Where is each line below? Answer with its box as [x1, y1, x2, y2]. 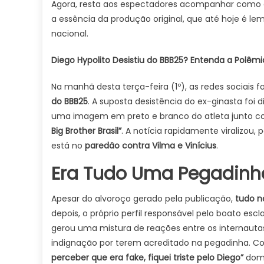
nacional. [51, 28, 88, 39]
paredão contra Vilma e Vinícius [85, 140, 216, 151]
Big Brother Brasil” [51, 125, 121, 137]
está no [51, 140, 85, 151]
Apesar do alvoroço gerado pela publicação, [51, 193, 235, 204]
